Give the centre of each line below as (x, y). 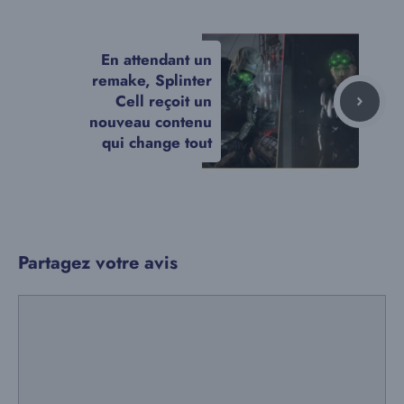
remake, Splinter (152, 80)
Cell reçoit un (164, 101)
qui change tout (157, 142)
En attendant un (156, 59)
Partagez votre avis (98, 262)
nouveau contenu (151, 121)
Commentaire (63, 305)
